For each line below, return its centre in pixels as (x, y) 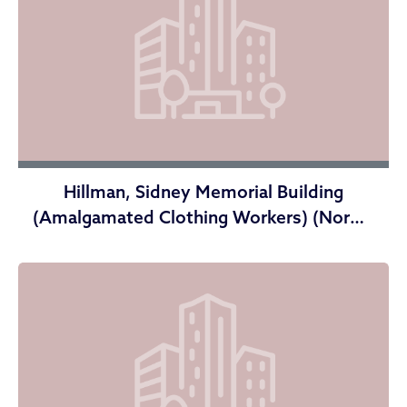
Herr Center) (203, 243)
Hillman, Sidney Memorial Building (203, 192)
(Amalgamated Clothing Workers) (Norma (203, 218)
